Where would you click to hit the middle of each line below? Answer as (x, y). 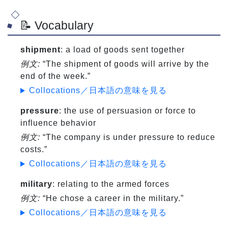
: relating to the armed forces (111, 184)
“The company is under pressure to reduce (128, 137)
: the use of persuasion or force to (127, 111)
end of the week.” (55, 76)
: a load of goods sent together (123, 50)
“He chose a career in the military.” (112, 198)
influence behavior (58, 123)
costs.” (34, 150)
